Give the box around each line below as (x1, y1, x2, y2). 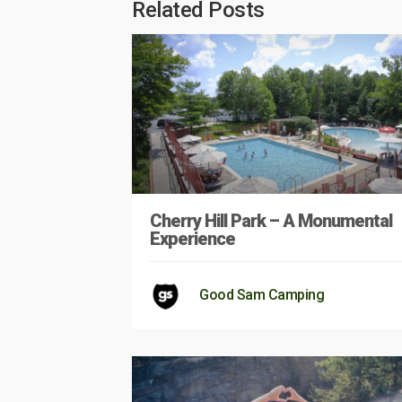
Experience (150, 227, 235, 249)
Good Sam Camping (199, 285, 324, 303)
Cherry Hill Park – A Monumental (150, 209, 392, 232)
